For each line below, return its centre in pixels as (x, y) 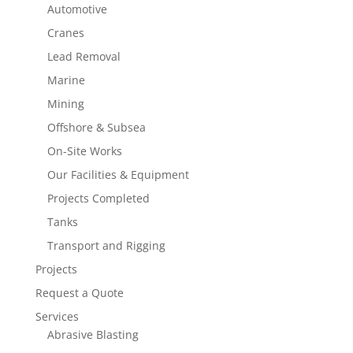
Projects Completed (98, 198)
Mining (65, 103)
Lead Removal (84, 56)
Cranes (65, 32)
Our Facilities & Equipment (118, 174)
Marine (66, 80)
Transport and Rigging (106, 245)
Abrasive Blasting (93, 334)
